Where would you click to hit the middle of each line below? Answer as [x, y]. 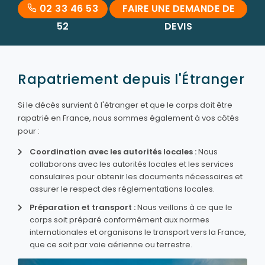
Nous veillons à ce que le [184, 207]
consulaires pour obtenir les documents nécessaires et [136, 176]
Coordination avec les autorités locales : [113, 151]
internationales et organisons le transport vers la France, [138, 232]
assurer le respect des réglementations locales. [122, 189]
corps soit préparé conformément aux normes [119, 219]
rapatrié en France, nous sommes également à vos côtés [128, 118]
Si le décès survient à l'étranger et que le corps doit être [125, 105]
